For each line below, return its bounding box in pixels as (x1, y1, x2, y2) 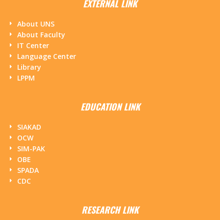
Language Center (17, 52, 76, 61)
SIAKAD (17, 122, 41, 132)
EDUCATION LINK (80, 100, 140, 113)
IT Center (17, 41, 49, 50)
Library (17, 62, 41, 72)
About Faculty (17, 30, 65, 39)
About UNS (17, 19, 55, 28)
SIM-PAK (17, 144, 45, 153)
